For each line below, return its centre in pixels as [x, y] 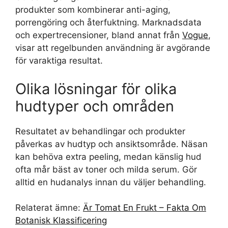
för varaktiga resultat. [59, 61]
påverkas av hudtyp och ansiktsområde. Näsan [111, 144]
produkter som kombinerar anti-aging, [93, 10]
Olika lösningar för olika [96, 89]
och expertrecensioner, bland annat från [99, 35]
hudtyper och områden [95, 106]
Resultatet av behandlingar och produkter [100, 131]
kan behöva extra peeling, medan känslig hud [108, 156]
